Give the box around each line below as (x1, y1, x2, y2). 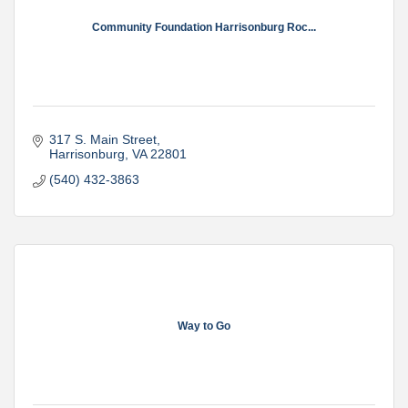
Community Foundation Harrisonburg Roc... (92, 20, 316, 34)
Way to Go (178, 319, 230, 332)
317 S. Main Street (48, 132, 157, 147)
